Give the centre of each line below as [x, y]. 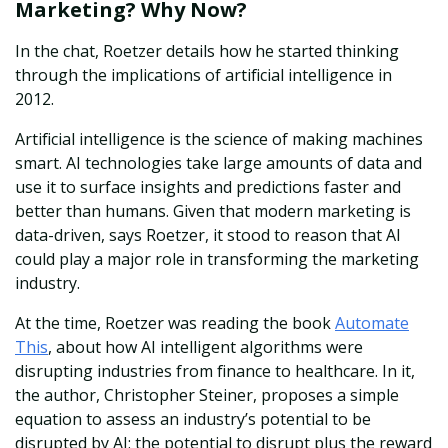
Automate [372, 323]
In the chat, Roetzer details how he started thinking [207, 51]
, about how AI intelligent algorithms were [205, 347]
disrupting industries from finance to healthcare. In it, [215, 371]
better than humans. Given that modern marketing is [213, 211]
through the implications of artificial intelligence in [203, 75]
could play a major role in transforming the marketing [217, 259]
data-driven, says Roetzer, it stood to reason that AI [208, 235]
